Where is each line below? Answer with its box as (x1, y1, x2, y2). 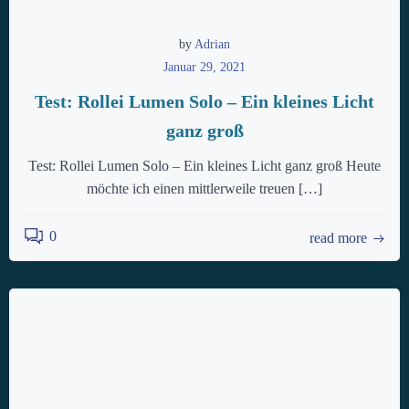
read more (309, 230, 367, 246)
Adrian (194, 37, 230, 51)
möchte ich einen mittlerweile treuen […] (87, 181, 322, 196)
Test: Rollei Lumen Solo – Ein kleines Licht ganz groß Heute (28, 158, 381, 173)
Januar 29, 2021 (163, 60, 246, 74)
